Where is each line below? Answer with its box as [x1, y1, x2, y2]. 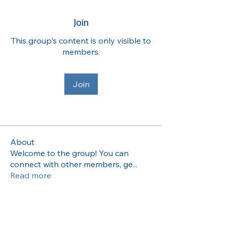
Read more [10, 170, 51, 180]
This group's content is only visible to [11, 35, 151, 46]
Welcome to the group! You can [10, 148, 129, 158]
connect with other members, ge [10, 159, 133, 169]
